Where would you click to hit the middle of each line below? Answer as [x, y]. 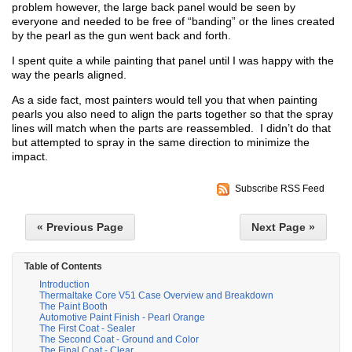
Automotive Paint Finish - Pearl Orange [122, 318]
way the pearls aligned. [69, 75]
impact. [30, 157]
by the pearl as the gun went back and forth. [121, 36]
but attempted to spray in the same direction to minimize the [161, 143]
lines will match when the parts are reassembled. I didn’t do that [171, 128]
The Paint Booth [73, 307]
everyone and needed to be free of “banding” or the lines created [173, 22]
